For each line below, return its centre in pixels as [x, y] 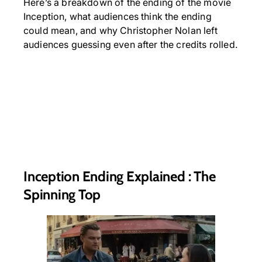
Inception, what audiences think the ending [118, 16]
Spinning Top [62, 194]
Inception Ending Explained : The [120, 176]
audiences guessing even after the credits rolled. [130, 44]
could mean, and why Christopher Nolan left [120, 30]
